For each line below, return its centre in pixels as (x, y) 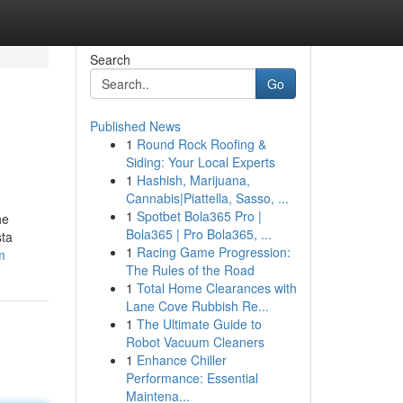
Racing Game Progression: (213, 252)
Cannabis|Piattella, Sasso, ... (207, 198)
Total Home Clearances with (216, 288)
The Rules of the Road (190, 270)
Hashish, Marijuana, (193, 180)
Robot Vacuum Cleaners (195, 342)
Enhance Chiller (181, 360)
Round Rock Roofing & (201, 144)
